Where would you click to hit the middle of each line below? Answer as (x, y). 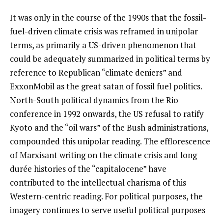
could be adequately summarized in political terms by (110, 58)
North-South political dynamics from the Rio (94, 100)
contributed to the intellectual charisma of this (98, 182)
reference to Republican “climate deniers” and (96, 72)
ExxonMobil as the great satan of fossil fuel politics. (106, 86)
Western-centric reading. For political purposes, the (106, 196)
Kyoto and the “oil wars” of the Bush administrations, (109, 127)
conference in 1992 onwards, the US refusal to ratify (107, 113)
